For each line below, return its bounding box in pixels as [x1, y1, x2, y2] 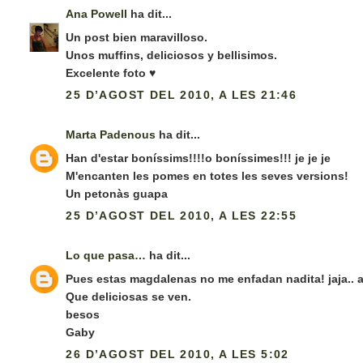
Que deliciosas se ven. [66, 290, 192, 304]
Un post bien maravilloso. [66, 31, 208, 45]
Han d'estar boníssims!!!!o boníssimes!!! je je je [66, 152, 331, 165]
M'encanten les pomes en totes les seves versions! [66, 169, 349, 183]
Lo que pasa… [66, 249, 147, 263]
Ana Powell [66, 7, 128, 21]
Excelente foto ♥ [66, 66, 156, 80]
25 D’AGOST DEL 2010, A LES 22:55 [66, 209, 297, 223]
